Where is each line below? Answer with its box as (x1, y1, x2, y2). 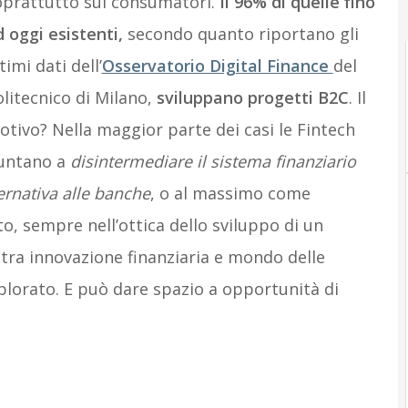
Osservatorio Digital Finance (101, 55, 333, 76)
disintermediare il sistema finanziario (69, 150, 356, 172)
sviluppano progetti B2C (156, 87, 349, 108)
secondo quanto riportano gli (122, 23, 359, 45)
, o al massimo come (149, 182, 311, 204)
